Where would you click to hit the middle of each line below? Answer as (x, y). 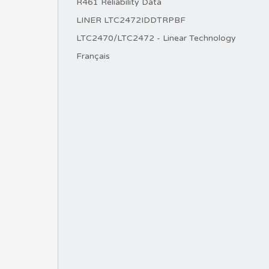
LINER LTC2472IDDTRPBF (131, 20)
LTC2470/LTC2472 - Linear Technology (156, 38)
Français (93, 56)
